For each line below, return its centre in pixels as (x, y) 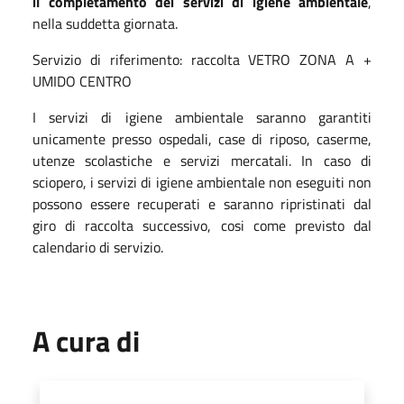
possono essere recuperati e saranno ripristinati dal (202, 203)
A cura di (86, 340)
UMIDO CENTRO (82, 81)
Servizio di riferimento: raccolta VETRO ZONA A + (202, 59)
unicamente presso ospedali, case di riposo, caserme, (202, 138)
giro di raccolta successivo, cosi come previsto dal (202, 225)
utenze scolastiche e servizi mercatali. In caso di (202, 160)
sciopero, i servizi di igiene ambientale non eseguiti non (202, 182)
